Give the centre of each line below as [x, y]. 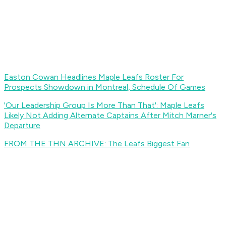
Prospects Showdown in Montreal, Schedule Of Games [105, 87]
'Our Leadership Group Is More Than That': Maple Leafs [104, 105]
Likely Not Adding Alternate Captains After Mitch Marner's [110, 116]
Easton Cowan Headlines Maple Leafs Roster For [94, 77]
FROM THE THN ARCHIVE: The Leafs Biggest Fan [97, 144]
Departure [22, 126]
